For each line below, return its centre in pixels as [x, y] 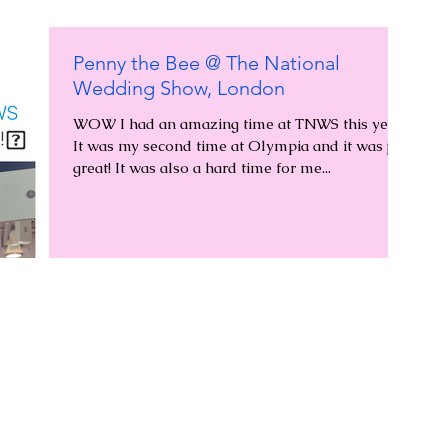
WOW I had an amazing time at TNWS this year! [239, 124]
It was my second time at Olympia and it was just [242, 146]
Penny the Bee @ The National [206, 63]
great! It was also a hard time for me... [202, 168]
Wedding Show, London [179, 88]
